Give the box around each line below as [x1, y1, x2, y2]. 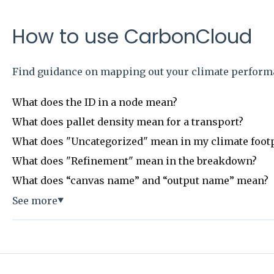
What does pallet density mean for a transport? [12, 115, 243, 128]
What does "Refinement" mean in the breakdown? [12, 154, 257, 167]
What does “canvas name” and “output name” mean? [12, 174, 268, 187]
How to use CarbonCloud [12, 22, 252, 50]
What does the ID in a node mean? [12, 95, 177, 108]
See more [12, 194, 57, 207]
